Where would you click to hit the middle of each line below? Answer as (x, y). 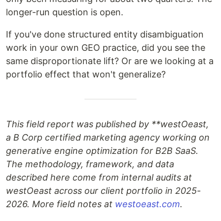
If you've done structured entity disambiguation (105, 34)
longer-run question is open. (65, 12)
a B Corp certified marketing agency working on (108, 137)
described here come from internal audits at (99, 177)
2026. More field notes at (60, 204)
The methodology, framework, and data (90, 164)
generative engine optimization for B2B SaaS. (102, 151)
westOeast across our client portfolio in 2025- (103, 191)
